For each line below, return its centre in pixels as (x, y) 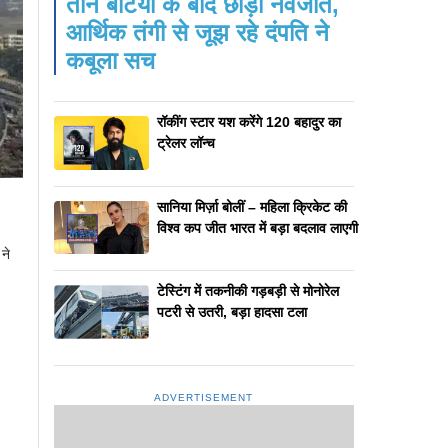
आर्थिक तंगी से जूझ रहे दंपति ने (197, 33)
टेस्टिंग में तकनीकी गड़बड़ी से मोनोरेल (247, 291)
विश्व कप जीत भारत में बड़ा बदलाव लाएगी (257, 227)
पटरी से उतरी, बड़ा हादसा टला (231, 312)
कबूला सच (110, 61)
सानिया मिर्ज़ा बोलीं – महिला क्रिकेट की (251, 206)
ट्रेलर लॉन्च (185, 143)
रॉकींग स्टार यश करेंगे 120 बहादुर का (248, 122)
